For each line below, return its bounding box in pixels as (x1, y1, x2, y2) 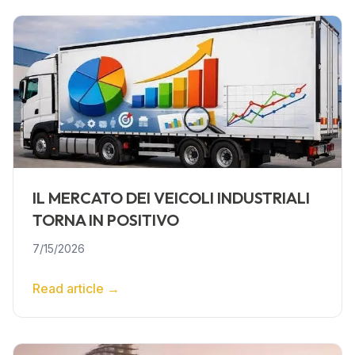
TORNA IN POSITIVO (32, 210, 179, 230)
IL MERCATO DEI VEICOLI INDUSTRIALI (32, 188, 310, 208)
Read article (32, 281, 104, 296)
